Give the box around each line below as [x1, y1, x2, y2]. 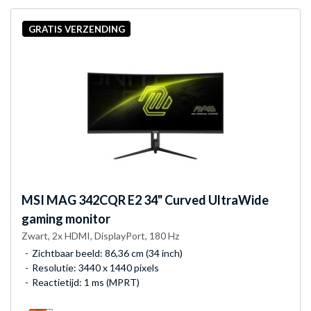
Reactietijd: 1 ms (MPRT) [32, 276, 140, 289]
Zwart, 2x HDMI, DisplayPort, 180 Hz [22, 230, 179, 242]
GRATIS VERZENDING [28, 23, 125, 35]
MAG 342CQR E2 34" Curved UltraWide [44, 192, 269, 208]
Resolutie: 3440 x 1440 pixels [32, 262, 159, 274]
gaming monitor [22, 211, 110, 227]
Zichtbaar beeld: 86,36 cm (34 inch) [32, 247, 183, 260]
